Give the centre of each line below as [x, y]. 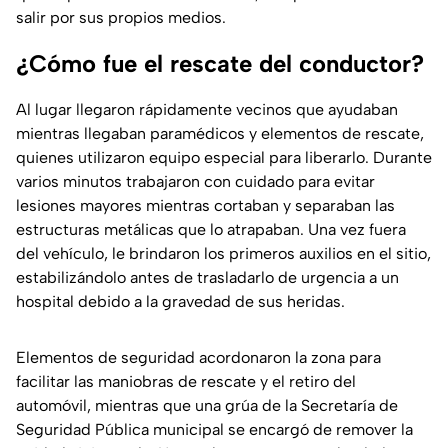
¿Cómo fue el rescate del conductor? [220, 64]
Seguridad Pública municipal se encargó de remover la [214, 430]
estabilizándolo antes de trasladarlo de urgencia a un [207, 278]
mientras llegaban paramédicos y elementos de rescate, [220, 134]
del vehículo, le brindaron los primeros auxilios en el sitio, [223, 254]
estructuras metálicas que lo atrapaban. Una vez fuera [211, 230]
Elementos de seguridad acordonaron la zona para [198, 358]
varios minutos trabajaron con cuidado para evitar [195, 182]
